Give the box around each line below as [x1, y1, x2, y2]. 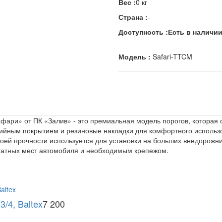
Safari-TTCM [151, 52, 192, 62]
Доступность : [118, 27, 168, 37]
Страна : [118, 12, 148, 22]
